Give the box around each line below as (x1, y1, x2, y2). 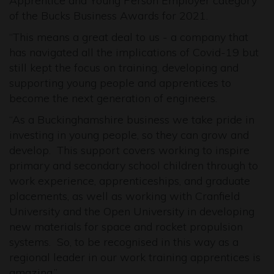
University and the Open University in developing (9, 204, 254, 218)
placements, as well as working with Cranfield (9, 189, 240, 203)
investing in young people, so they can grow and (9, 128, 249, 142)
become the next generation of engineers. (9, 91, 217, 105)
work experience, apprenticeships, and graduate (9, 174, 250, 188)
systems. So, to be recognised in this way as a (9, 235, 239, 249)
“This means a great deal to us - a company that (9, 30, 248, 44)
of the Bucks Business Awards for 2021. (9, 9, 208, 23)
